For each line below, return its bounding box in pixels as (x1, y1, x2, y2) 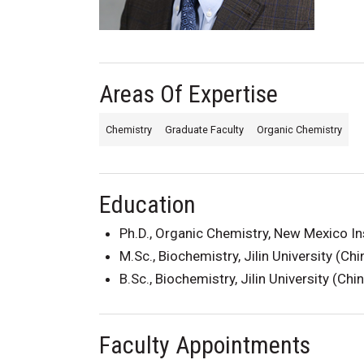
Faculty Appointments (99, 330, 310, 359)
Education (99, 189, 196, 219)
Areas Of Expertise (99, 79, 278, 108)
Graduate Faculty (165, 123, 244, 136)
